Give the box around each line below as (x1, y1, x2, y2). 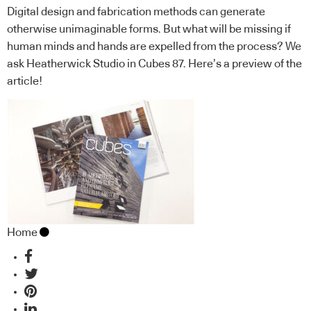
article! (7, 76, 42, 87)
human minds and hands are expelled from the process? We (7, 41, 301, 53)
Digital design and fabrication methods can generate (7, 6, 265, 18)
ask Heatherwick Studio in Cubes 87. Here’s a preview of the (7, 58, 302, 70)
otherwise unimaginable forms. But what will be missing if (7, 24, 291, 35)
